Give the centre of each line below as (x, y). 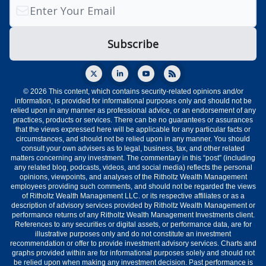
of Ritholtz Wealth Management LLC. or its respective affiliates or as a (133, 196)
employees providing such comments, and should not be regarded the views (133, 187)
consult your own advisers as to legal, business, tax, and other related (133, 149)
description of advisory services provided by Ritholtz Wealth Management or (133, 206)
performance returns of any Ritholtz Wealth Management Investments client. (133, 215)
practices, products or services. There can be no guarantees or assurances (133, 120)
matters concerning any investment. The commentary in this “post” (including (133, 158)
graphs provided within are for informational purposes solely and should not (133, 253)
